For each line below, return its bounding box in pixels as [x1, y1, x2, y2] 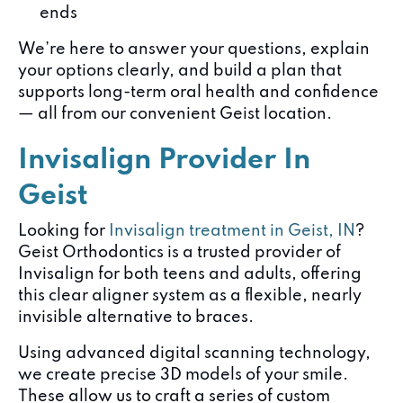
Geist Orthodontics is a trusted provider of [18, 245, 341, 261]
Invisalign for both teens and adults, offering [18, 266, 362, 282]
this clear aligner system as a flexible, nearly [18, 288, 362, 304]
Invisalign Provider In [18, 147, 310, 175]
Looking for [18, 223, 109, 239]
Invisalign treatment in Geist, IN [109, 223, 355, 239]
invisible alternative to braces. [18, 309, 254, 326]
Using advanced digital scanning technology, [18, 345, 371, 362]
